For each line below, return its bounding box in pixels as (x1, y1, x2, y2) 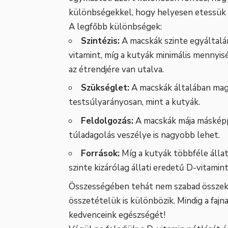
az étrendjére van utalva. (69, 63, 164, 75)
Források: (81, 148, 120, 160)
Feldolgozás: (81, 115, 133, 127)
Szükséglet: (81, 82, 129, 94)
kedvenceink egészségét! (69, 209, 165, 221)
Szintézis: (81, 35, 120, 47)
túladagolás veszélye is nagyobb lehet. (69, 129, 220, 141)
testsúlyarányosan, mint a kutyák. (69, 96, 200, 108)
